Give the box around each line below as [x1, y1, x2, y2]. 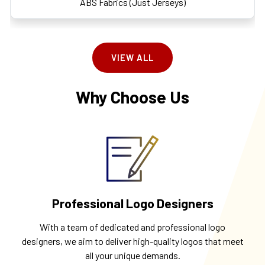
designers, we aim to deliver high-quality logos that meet [21, 235, 244, 247]
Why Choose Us [76, 86, 189, 108]
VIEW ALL [111, 52, 154, 63]
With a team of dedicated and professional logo [40, 221, 225, 233]
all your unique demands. [85, 250, 180, 261]
